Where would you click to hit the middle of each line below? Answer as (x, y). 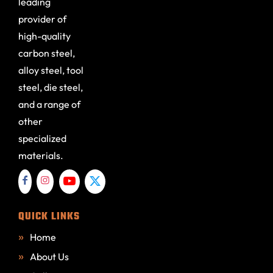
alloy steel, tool (51, 70)
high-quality (44, 36)
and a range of (49, 104)
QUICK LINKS (49, 217)
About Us (49, 257)
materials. (41, 155)
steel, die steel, (50, 87)
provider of (42, 19)
